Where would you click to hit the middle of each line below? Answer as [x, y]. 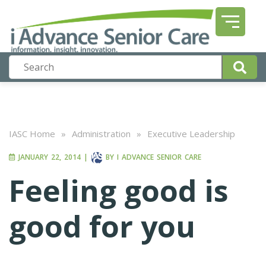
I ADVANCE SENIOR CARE [159, 157]
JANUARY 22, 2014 [48, 157]
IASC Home [32, 134]
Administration [101, 134]
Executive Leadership [191, 134]
